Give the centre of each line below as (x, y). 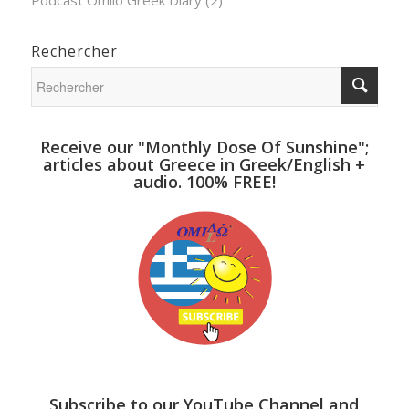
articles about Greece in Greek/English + (204, 164)
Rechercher (74, 51)
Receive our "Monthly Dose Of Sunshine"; (204, 147)
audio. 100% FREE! (204, 181)
